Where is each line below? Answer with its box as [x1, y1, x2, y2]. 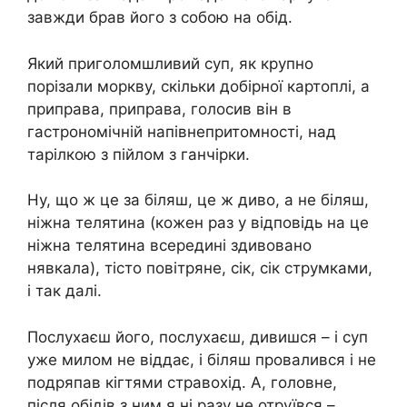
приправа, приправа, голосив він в [27, 99, 292, 118]
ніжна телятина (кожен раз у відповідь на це [27, 213, 369, 233]
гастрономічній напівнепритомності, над [27, 122, 336, 141]
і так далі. [27, 282, 102, 301]
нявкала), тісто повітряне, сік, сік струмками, [27, 259, 372, 278]
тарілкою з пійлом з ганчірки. [27, 144, 250, 164]
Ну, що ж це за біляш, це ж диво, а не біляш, [27, 191, 369, 210]
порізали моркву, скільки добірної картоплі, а [27, 76, 370, 95]
